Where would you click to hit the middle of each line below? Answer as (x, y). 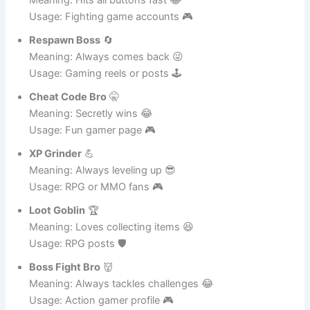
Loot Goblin (57, 249)
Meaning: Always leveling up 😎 (103, 209)
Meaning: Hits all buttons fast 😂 (106, 38)
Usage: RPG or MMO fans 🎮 (97, 225)
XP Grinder (56, 192)
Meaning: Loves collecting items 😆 (112, 265)
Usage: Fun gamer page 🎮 (93, 168)
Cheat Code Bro (68, 135)
